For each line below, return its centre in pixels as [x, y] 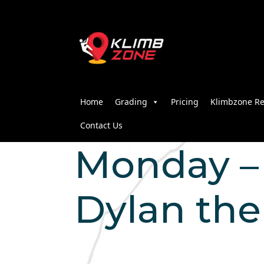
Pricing [185, 102]
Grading [131, 102]
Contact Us [101, 126]
